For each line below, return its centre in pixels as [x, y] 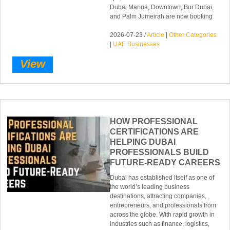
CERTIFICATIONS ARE [155, 131]
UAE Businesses [137, 44]
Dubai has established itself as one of [162, 177]
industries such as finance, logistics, [160, 224]
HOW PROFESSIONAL [154, 121]
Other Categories [193, 35]
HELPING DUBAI [143, 142]
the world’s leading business [150, 187]
